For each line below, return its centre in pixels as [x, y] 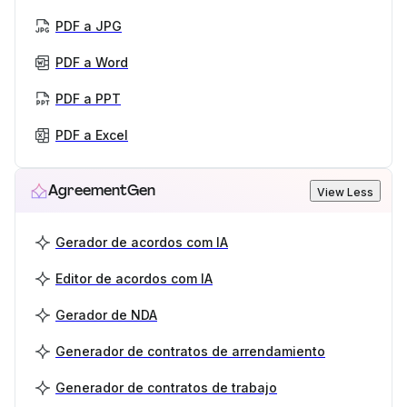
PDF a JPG [89, 25]
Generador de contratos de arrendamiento [190, 351]
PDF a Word [92, 62]
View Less [345, 192]
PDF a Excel [92, 134]
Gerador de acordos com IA [142, 242]
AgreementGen [102, 190]
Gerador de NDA [106, 314]
